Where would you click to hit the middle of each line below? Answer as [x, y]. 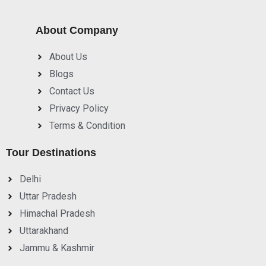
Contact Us [72, 91]
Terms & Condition [87, 125]
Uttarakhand [44, 230]
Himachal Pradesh [57, 213]
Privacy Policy [79, 108]
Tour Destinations [51, 152]
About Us [68, 56]
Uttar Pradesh [48, 196]
